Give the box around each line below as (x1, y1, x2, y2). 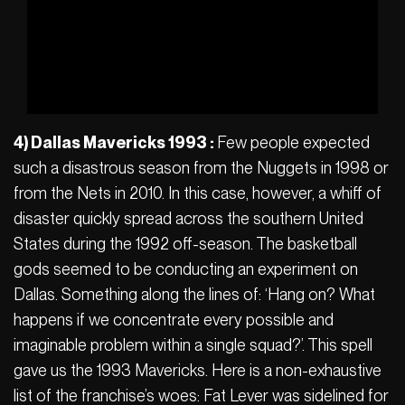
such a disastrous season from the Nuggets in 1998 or (14, 157, 389, 177)
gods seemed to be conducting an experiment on (14, 259, 358, 278)
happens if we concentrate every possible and (14, 309, 334, 329)
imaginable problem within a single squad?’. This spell (14, 334, 372, 354)
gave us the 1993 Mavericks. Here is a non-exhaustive (14, 360, 381, 380)
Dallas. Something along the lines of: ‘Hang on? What (14, 284, 375, 304)
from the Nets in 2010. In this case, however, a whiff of (14, 183, 381, 202)
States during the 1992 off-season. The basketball (14, 233, 357, 253)
